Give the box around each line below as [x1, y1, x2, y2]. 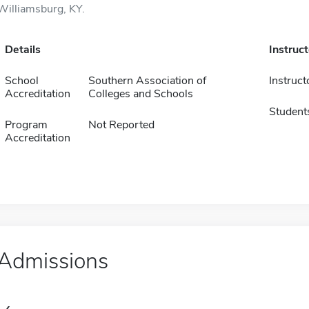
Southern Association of [88, 73, 206, 88]
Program [4, 117, 48, 132]
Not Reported [88, 117, 154, 132]
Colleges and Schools [88, 86, 193, 101]
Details [4, 42, 41, 57]
